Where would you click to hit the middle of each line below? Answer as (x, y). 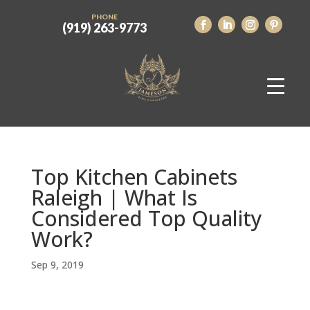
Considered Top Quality (146, 218)
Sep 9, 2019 (57, 265)
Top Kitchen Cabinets (134, 177)
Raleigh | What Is (114, 198)
